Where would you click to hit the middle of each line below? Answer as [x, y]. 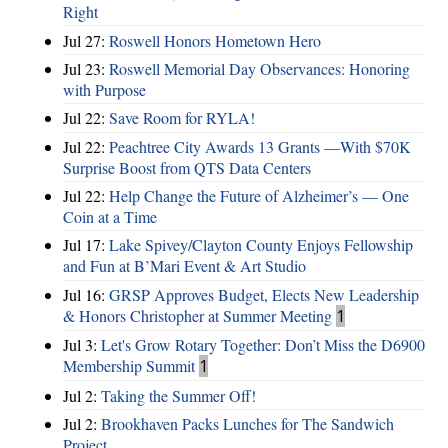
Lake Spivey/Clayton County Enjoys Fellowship [261, 245]
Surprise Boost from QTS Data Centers [187, 167]
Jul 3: [82, 345]
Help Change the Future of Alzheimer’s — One [259, 196]
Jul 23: [86, 68]
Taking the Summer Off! [178, 395]
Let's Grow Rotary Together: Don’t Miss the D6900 [263, 345]
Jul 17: [86, 245]
